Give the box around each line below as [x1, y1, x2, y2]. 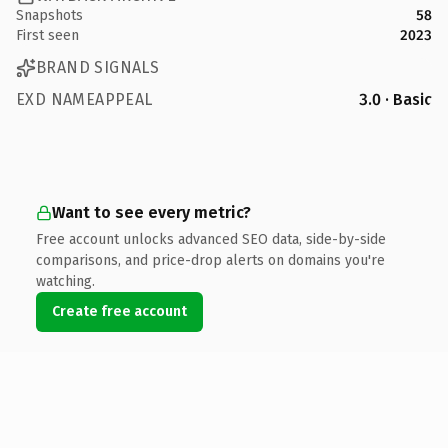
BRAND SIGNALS [36, 58, 160, 77]
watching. [36, 272, 95, 290]
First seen [16, 26, 79, 44]
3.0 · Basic [359, 89, 432, 109]
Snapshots [16, 6, 83, 24]
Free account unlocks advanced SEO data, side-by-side [36, 230, 386, 248]
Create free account [52, 302, 187, 320]
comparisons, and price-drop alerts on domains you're [36, 251, 385, 269]
